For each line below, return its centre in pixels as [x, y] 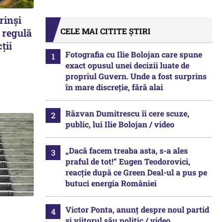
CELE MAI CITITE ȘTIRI [106, 31]
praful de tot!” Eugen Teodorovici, [128, 161]
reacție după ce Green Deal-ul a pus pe [136, 172]
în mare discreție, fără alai [114, 87]
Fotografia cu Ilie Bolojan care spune [134, 54]
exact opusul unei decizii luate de [127, 65]
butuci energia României [111, 183]
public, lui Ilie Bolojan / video [120, 124]
